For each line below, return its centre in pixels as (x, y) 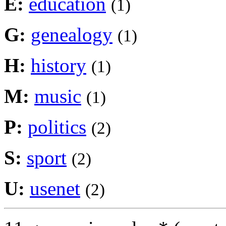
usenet (55, 188)
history (59, 65)
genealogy (72, 34)
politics (57, 127)
